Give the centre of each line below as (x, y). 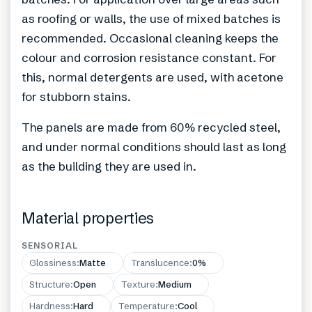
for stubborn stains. (76, 96)
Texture (138, 284)
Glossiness (53, 262)
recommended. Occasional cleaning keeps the (150, 38)
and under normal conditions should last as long (154, 146)
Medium (175, 284)
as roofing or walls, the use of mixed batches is (151, 18)
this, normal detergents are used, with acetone (153, 77)
